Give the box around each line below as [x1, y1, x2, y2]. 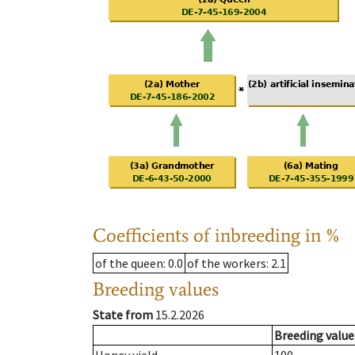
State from [93, 307, 153, 323]
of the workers [187, 255, 266, 272]
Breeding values [93, 277, 219, 301]
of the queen [95, 255, 163, 272]
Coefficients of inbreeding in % [93, 223, 341, 247]
